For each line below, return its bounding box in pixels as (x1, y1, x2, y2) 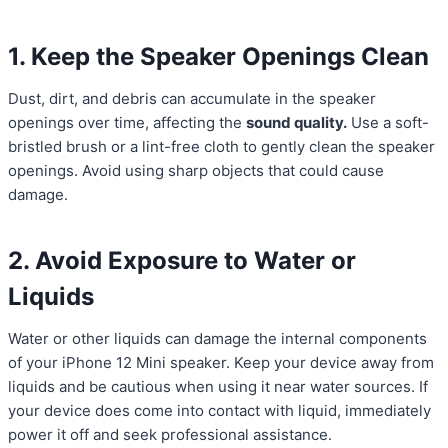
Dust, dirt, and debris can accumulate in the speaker (8, 89, 376, 109)
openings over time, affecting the (8, 113, 246, 133)
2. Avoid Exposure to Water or (8, 246, 356, 276)
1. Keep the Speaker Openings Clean (8, 42, 429, 72)
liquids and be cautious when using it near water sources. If (8, 377, 428, 397)
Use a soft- (347, 113, 429, 133)
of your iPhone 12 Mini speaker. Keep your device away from (8, 353, 434, 373)
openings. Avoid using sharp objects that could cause (8, 161, 384, 181)
